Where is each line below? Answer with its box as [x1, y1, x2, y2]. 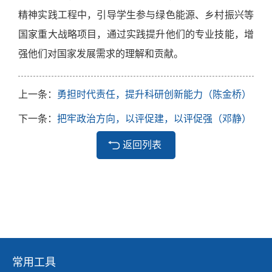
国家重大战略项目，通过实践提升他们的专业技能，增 [18, 29, 254, 39]
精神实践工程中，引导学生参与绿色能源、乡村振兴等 [18, 10, 254, 20]
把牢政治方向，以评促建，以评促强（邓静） [57, 114, 251, 124]
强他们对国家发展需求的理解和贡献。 [18, 49, 183, 59]
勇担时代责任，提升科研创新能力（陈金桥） [57, 89, 251, 100]
